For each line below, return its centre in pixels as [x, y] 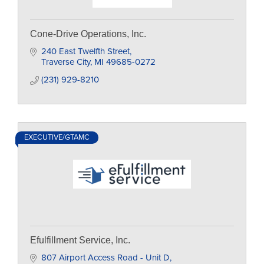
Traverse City [65, 62]
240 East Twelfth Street [85, 51]
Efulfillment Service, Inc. [80, 240]
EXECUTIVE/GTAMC [57, 137]
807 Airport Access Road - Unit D [105, 258]
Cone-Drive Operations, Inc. [88, 34]
